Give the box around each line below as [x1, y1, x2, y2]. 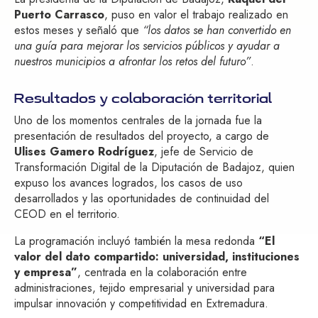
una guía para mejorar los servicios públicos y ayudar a [14, 38, 280, 55]
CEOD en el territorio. [14, 206, 120, 223]
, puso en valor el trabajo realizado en [104, 6, 288, 23]
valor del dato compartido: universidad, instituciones [14, 248, 300, 265]
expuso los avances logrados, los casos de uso [14, 175, 243, 192]
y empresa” [14, 264, 77, 281]
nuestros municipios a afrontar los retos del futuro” [14, 53, 251, 70]
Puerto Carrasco [14, 6, 104, 23]
